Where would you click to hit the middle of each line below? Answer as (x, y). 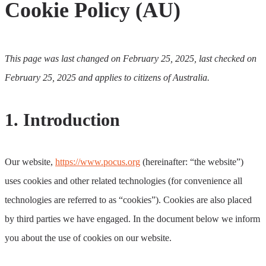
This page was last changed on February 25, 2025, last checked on (131, 58)
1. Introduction (62, 119)
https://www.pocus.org (98, 161)
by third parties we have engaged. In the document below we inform (132, 218)
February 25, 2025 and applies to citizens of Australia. (107, 77)
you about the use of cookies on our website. (88, 237)
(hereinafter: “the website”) (192, 161)
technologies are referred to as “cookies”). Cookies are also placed (128, 199)
